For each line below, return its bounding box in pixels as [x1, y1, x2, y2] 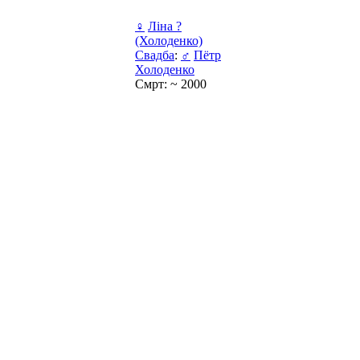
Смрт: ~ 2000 [135, 77, 207, 91]
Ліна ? [148, 19, 182, 33]
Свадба [135, 48, 174, 62]
